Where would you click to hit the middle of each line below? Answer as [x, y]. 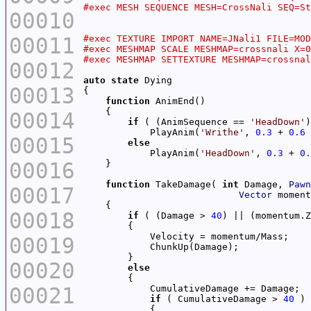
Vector [255, 194]
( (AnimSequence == [194, 121]
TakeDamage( [186, 184]
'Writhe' [222, 132]
